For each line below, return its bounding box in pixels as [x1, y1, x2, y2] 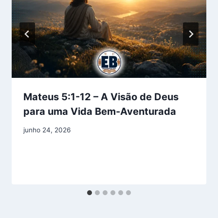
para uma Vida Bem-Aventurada [23, 105, 176, 117]
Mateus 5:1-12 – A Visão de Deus [23, 91, 179, 103]
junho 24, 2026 [23, 126, 71, 134]
